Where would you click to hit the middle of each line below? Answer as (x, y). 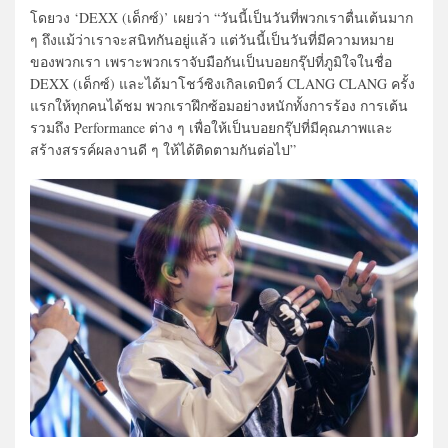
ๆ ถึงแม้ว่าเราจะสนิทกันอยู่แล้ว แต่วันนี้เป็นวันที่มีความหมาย (212, 39)
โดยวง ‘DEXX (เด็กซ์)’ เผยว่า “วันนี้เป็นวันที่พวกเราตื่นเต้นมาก (221, 17)
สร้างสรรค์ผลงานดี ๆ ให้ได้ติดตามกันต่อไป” (163, 149)
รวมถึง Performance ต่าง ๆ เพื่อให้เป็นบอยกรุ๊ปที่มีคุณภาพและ (211, 127)
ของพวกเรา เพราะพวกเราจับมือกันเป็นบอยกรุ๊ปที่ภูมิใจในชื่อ (211, 61)
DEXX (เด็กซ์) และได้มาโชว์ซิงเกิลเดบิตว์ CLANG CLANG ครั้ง (222, 83)
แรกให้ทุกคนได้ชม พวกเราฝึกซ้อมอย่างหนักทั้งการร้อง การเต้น (219, 105)
